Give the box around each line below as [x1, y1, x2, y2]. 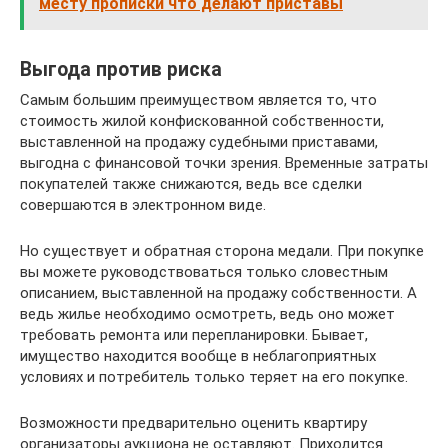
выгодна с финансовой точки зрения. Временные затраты [20, 154, 428, 172]
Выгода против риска [20, 58, 222, 82]
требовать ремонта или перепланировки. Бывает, [20, 326, 368, 344]
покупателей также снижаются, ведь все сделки [20, 175, 362, 193]
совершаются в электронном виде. [20, 196, 266, 214]
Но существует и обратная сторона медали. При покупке [20, 242, 424, 260]
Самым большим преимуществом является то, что [20, 91, 377, 109]
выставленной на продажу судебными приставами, [20, 133, 378, 151]
